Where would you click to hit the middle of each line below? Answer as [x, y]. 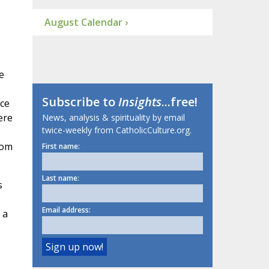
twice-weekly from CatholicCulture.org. [116, 130]
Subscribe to [80, 102]
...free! [179, 102]
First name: [61, 147]
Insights [140, 102]
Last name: [60, 178]
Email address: [66, 210]
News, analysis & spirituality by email [113, 118]
